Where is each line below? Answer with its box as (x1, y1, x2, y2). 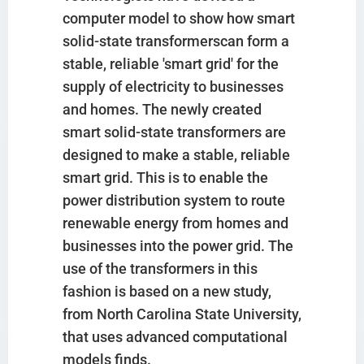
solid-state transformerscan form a (62, 32, 289, 50)
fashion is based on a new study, (62, 282, 271, 300)
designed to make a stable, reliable (62, 145, 290, 163)
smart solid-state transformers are (62, 123, 286, 141)
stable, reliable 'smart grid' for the (62, 54, 279, 72)
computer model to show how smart (62, 9, 295, 27)
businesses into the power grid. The (62, 236, 293, 254)
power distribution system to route (62, 191, 285, 209)
